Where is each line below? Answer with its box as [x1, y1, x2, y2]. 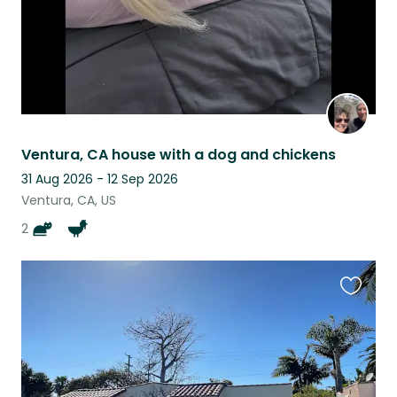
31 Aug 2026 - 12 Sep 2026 [21, 169, 178, 188]
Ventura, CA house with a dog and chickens [21, 144, 336, 165]
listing [339, 326, 379, 347]
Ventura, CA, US [21, 191, 116, 209]
